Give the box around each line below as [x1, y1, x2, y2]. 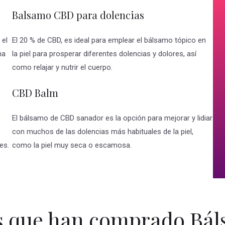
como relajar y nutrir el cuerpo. [12, 63, 113, 72]
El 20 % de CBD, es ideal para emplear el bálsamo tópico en [12, 36, 206, 45]
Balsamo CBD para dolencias [12, 8, 144, 22]
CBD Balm [12, 86, 58, 100]
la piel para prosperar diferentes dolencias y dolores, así [12, 49, 196, 59]
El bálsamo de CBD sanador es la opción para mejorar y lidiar [12, 114, 212, 123]
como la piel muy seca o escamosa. [12, 141, 132, 150]
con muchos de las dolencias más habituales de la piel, [12, 127, 193, 137]
